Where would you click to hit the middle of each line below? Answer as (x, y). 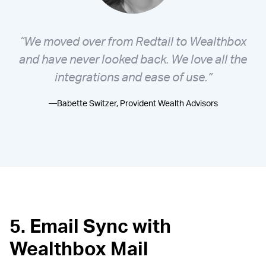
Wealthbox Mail (79, 248)
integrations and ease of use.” (133, 77)
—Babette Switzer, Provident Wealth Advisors (133, 103)
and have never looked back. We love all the (133, 59)
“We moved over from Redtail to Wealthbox (133, 41)
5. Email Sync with (90, 225)
